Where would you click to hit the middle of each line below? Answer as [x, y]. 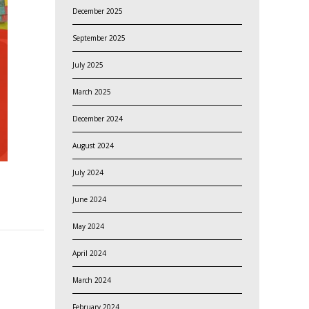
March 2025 [91, 91]
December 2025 [97, 11]
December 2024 [97, 118]
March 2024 [91, 280]
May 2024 [88, 226]
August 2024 [93, 145]
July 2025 [88, 64]
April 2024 [89, 253]
